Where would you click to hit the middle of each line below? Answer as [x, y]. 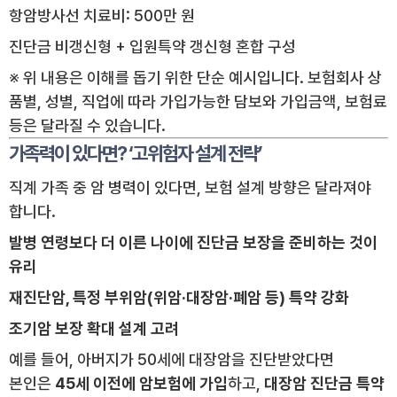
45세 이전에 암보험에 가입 [141, 384]
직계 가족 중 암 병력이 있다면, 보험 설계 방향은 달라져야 [190, 188]
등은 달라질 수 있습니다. [87, 126]
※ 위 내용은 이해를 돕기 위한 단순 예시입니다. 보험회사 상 [195, 78]
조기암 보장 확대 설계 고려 [94, 329]
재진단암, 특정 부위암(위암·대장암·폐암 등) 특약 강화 [179, 298]
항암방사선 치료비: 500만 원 [102, 16]
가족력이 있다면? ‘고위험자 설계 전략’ [135, 154]
